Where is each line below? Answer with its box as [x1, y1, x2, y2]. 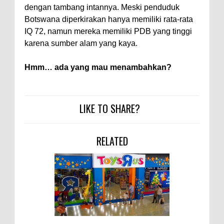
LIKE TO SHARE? [79, 101, 140, 116]
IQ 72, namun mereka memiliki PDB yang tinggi [24, 27, 192, 35]
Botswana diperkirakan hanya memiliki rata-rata [24, 15, 193, 23]
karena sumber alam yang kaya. [24, 39, 137, 47]
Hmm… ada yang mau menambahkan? [24, 63, 171, 71]
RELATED [96, 133, 128, 148]
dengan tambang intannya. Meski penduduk [24, 3, 179, 11]
